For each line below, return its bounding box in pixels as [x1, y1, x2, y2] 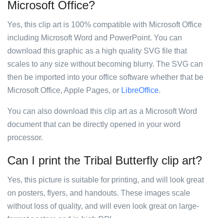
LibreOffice [121, 86, 159, 94]
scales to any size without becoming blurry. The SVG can [7, 60, 203, 68]
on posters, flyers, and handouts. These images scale [7, 189, 190, 197]
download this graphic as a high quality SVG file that [7, 47, 187, 55]
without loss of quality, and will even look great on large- [7, 202, 199, 210]
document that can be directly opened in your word [7, 120, 181, 128]
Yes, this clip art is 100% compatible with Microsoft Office [7, 20, 202, 29]
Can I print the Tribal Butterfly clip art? [7, 154, 202, 167]
